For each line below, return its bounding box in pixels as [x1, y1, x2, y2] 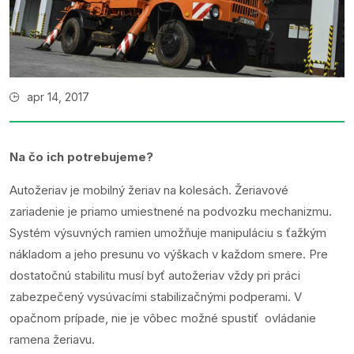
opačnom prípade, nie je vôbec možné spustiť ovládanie [9, 311, 316, 326]
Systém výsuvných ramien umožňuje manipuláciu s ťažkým [9, 225, 326, 241]
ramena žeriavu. [9, 332, 95, 348]
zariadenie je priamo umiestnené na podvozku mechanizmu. [9, 204, 332, 220]
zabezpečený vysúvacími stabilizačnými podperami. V [9, 289, 302, 305]
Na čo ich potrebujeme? [9, 149, 153, 165]
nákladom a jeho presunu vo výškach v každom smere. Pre [9, 247, 328, 262]
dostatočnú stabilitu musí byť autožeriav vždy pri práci [9, 268, 300, 284]
